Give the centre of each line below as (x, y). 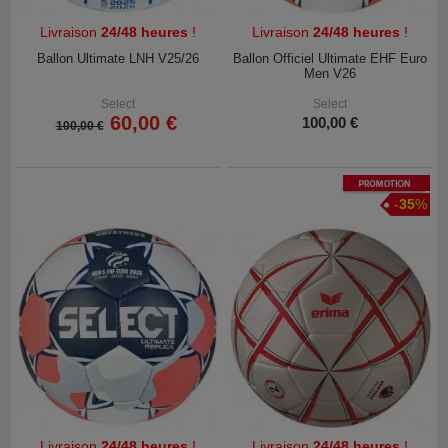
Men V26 (330, 73)
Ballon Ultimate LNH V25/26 (117, 58)
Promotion (368, 182)
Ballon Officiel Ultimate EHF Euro (330, 58)
